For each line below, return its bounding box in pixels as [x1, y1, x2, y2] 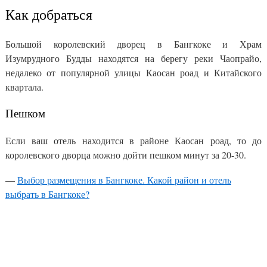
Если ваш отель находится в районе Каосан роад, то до [5, 134, 262, 147]
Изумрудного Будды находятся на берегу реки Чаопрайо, [5, 52, 262, 65]
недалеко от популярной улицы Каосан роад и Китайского [5, 66, 262, 79]
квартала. [5, 80, 44, 94]
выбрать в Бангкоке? [5, 188, 89, 201]
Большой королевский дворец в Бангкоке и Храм [5, 38, 262, 51]
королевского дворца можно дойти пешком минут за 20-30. [5, 148, 246, 162]
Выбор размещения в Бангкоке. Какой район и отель [17, 173, 231, 187]
